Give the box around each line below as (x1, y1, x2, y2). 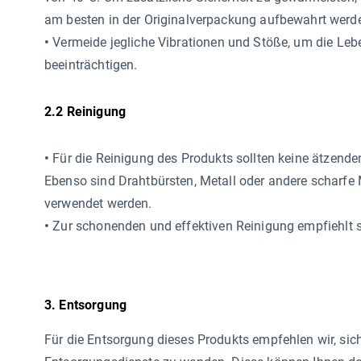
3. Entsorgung (44, 297, 127, 313)
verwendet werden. (44, 196, 152, 211)
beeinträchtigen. (44, 57, 138, 73)
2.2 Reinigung (44, 104, 126, 119)
